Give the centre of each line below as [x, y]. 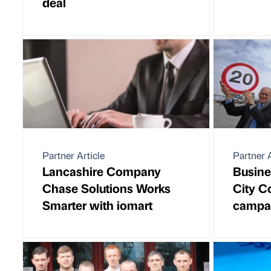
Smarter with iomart [97, 204]
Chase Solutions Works [106, 188]
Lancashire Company [102, 171]
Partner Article [73, 155]
